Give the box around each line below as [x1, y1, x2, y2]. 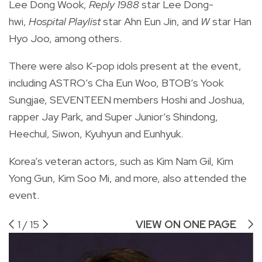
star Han [212, 15, 251, 29]
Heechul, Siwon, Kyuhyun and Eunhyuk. [9, 127, 183, 141]
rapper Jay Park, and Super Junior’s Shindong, [9, 110, 218, 124]
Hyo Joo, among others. [9, 32, 122, 46]
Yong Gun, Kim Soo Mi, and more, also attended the [9, 171, 247, 185]
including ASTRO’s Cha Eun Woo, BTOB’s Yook [9, 76, 223, 90]
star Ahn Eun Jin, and [103, 15, 201, 29]
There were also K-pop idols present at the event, [9, 59, 242, 73]
